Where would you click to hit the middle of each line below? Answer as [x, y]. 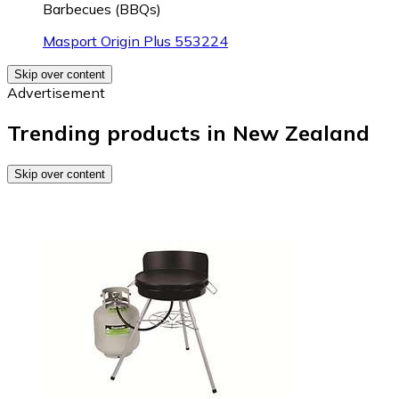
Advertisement [56, 92]
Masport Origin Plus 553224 [135, 41]
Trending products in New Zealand [188, 132]
